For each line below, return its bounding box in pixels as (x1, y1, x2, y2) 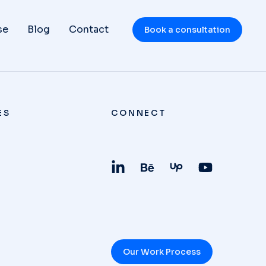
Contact (69, 23, 109, 36)
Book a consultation (144, 24, 230, 35)
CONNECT (111, 107, 166, 118)
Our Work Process (123, 246, 201, 257)
